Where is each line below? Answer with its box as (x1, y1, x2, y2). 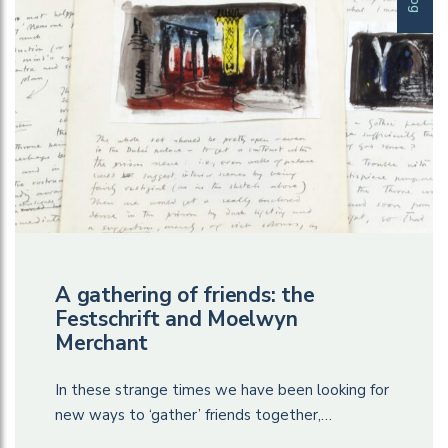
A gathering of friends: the (55, 280, 315, 309)
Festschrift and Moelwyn (55, 304, 298, 333)
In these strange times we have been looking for (55, 379, 389, 400)
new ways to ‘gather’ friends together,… (55, 404, 332, 425)
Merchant (55, 328, 148, 357)
